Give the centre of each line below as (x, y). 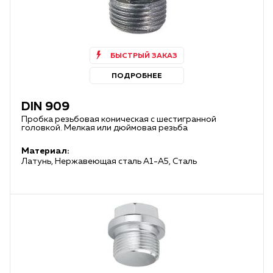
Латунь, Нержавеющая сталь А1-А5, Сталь (109, 161)
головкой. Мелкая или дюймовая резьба (105, 128)
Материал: (45, 151)
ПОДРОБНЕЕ (137, 76)
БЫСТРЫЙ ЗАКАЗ (144, 56)
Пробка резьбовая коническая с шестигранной (119, 119)
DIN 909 (45, 107)
